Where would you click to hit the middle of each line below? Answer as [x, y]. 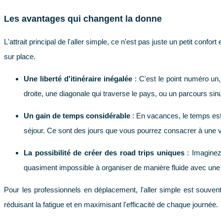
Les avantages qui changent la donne [83, 18]
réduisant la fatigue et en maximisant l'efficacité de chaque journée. [111, 205]
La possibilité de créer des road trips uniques [104, 153]
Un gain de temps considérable [77, 116]
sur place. [20, 57]
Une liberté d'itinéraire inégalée [78, 79]
